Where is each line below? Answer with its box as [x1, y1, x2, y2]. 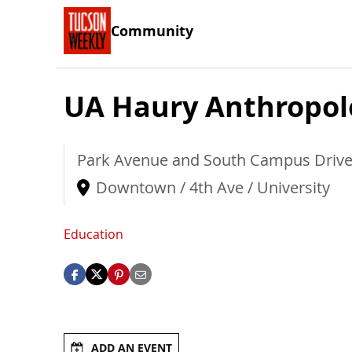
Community [111, 20, 193, 40]
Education [64, 225, 123, 244]
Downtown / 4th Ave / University [96, 177, 330, 198]
